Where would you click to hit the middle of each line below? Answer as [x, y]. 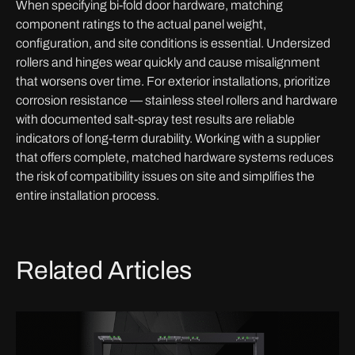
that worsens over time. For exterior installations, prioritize [173, 81]
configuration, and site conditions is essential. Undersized [173, 43]
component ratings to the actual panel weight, [141, 24]
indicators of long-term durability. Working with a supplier [168, 138]
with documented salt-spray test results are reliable [155, 119]
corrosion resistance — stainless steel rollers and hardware [177, 100]
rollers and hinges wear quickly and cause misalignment [168, 62]
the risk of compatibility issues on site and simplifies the [165, 176]
